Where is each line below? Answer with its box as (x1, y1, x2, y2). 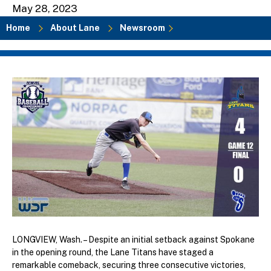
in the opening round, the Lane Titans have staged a (12, 247, 214, 258)
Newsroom (120, 22, 165, 33)
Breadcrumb (24, 39, 109, 56)
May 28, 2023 (12, 2, 77, 15)
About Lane (50, 22, 100, 33)
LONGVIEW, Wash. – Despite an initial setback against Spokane (12, 235, 255, 245)
